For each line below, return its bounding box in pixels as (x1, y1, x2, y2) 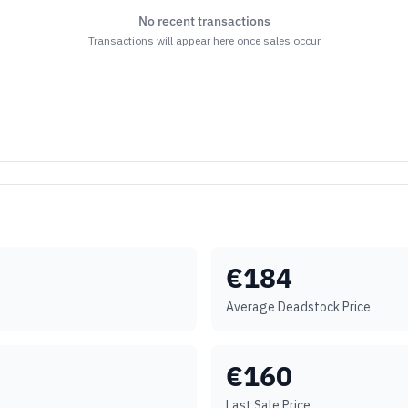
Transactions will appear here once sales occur (87, 34, 321, 47)
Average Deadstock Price (226, 299, 371, 315)
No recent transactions (138, 13, 270, 29)
